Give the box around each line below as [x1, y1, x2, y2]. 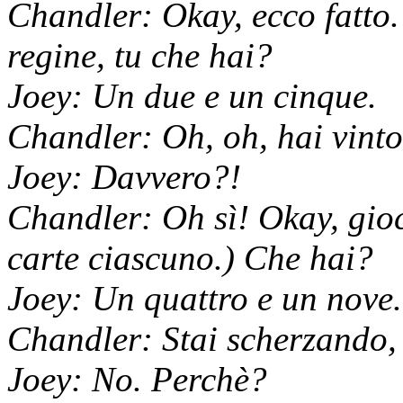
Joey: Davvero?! [7, 157, 241, 196]
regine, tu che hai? [7, 35, 273, 75]
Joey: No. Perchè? [7, 359, 267, 399]
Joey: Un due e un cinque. [7, 76, 377, 115]
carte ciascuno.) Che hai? [7, 237, 373, 277]
